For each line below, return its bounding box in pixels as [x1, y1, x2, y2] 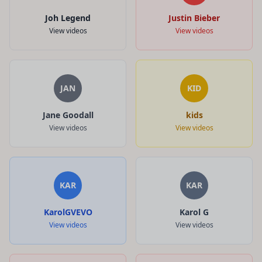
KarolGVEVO [43, 206, 92, 218]
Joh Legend [45, 12, 91, 23]
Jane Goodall [42, 109, 94, 120]
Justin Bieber [168, 12, 220, 23]
